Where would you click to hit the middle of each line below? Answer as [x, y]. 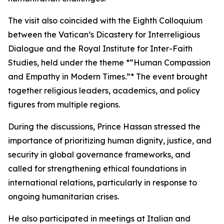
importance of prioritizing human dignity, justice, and [110, 140]
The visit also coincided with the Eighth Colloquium [105, 20]
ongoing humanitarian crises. [63, 196]
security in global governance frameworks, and [99, 154]
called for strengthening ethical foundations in [97, 168]
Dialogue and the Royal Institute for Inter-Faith [100, 48]
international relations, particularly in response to [102, 182]
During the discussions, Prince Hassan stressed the [104, 126]
